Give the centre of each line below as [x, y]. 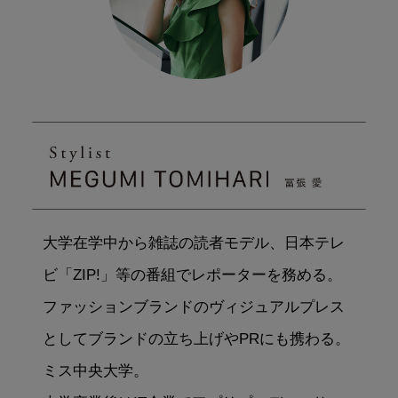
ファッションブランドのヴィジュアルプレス [193, 307]
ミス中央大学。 [95, 371]
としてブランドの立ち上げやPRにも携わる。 [196, 339]
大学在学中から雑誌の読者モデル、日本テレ [193, 243]
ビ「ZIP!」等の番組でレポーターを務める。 [192, 275]
